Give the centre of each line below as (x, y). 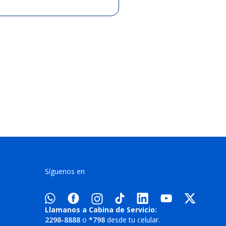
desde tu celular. (132, 220)
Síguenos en (65, 171)
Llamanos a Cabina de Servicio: (101, 210)
